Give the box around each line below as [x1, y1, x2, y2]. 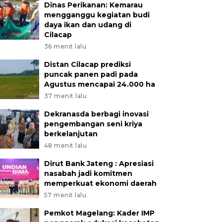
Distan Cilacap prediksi [44, 60, 131, 69]
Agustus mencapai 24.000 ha [44, 80, 155, 89]
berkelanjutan [44, 129, 98, 138]
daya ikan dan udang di [44, 20, 131, 29]
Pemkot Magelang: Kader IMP [44, 209, 155, 218]
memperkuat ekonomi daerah [44, 179, 157, 188]
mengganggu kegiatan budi [44, 10, 150, 19]
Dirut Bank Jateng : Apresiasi [44, 159, 154, 168]
